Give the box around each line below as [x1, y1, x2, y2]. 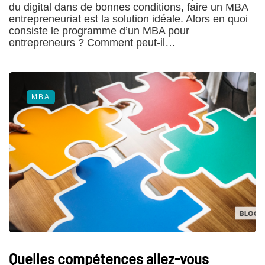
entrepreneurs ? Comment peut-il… [9, 36, 176, 49]
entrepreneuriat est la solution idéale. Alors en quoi [9, 12, 248, 25]
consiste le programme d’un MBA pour [9, 24, 189, 37]
